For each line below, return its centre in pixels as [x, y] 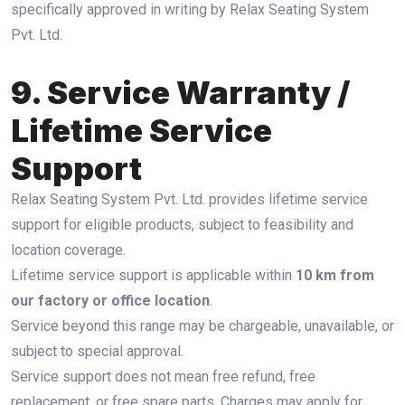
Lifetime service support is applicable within [153, 275]
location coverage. [68, 250]
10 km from [335, 275]
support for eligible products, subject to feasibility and [182, 225]
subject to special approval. [97, 351]
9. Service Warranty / [180, 92]
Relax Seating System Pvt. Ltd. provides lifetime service [189, 199]
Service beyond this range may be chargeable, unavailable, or [202, 326]
